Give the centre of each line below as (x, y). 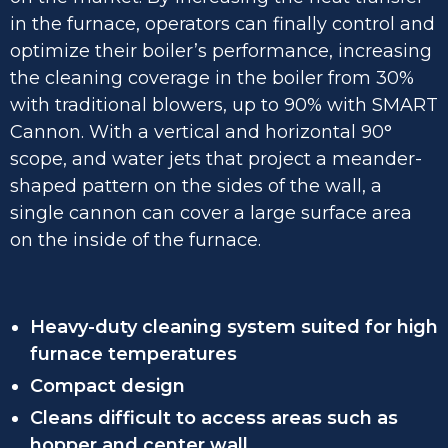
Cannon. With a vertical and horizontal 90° (201, 132)
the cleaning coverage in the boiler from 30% (212, 78)
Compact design (107, 386)
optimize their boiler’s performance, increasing (221, 51)
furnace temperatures (133, 354)
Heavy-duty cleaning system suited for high (234, 327)
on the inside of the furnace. (135, 240)
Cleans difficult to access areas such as (214, 418)
